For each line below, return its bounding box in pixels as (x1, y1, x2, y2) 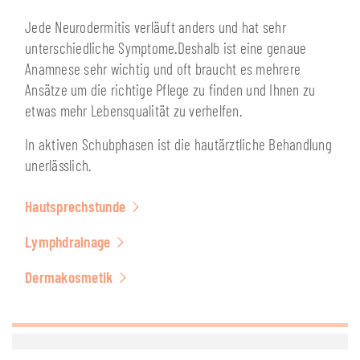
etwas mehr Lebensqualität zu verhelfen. (25, 101, 242, 120)
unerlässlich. (25, 156, 92, 174)
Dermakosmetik (25, 268, 113, 286)
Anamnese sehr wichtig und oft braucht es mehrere (25, 59, 301, 78)
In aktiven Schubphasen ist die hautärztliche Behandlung (25, 135, 332, 153)
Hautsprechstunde (25, 197, 125, 215)
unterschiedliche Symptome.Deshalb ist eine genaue (25, 39, 307, 57)
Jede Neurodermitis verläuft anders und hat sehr (25, 18, 286, 36)
